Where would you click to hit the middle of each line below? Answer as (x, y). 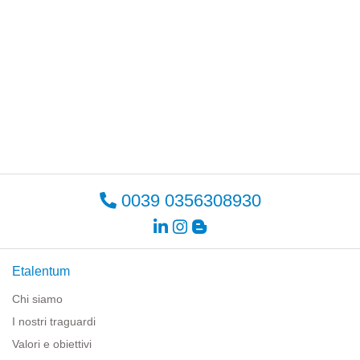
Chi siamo (37, 299)
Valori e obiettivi (52, 344)
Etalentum (41, 271)
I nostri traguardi (54, 321)
